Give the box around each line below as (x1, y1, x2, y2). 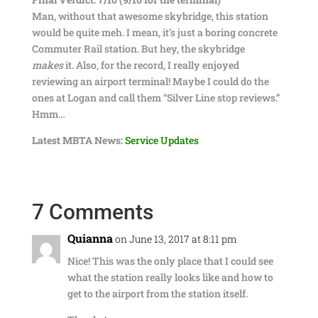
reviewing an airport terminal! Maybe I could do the (31, 75, 269, 88)
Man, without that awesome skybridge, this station (31, 9, 268, 23)
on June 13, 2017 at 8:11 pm (114, 232, 237, 246)
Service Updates (124, 133, 199, 147)
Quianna (67, 231, 113, 246)
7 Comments (31, 199, 153, 224)
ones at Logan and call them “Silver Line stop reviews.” (31, 91, 280, 104)
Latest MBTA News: (31, 133, 123, 147)
